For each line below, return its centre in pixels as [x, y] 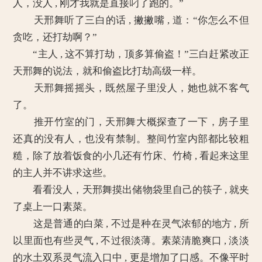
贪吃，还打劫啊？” [55, 37]
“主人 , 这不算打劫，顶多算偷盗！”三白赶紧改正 [131, 54]
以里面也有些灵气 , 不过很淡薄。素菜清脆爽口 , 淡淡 [131, 241]
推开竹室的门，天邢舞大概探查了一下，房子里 [131, 122]
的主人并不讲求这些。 [63, 173]
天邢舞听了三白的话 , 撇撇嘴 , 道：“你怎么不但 [131, 20]
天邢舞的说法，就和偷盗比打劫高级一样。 [108, 71]
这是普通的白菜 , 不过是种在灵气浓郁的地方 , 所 [131, 224]
